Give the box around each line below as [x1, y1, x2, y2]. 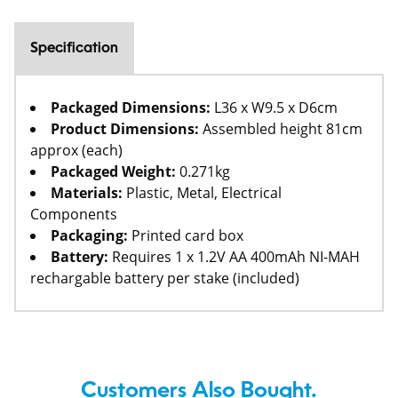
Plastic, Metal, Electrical [123, 183, 282, 203]
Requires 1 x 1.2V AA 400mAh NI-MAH [108, 247, 360, 267]
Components [30, 204, 117, 225]
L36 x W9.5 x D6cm [211, 98, 338, 118]
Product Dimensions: [51, 119, 199, 139]
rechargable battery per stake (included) [30, 268, 299, 289]
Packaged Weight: [51, 162, 176, 182]
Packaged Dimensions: [51, 98, 211, 118]
